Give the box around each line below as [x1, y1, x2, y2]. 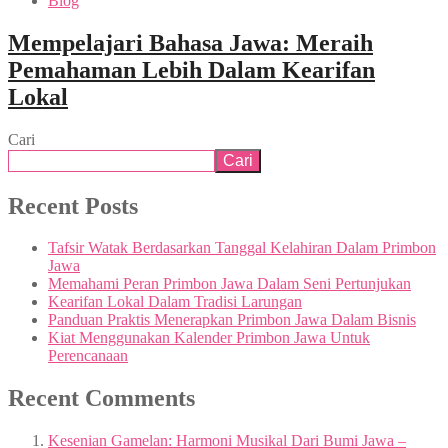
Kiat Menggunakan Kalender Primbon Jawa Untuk [48, 329, 370, 347]
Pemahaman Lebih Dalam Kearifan [8, 56, 375, 83]
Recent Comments [8, 385, 195, 412]
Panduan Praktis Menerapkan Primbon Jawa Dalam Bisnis [48, 311, 416, 329]
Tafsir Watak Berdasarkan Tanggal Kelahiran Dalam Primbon [48, 239, 436, 257]
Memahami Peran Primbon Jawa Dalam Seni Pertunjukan [48, 275, 411, 293]
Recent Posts [8, 192, 138, 219]
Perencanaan [48, 347, 128, 365]
